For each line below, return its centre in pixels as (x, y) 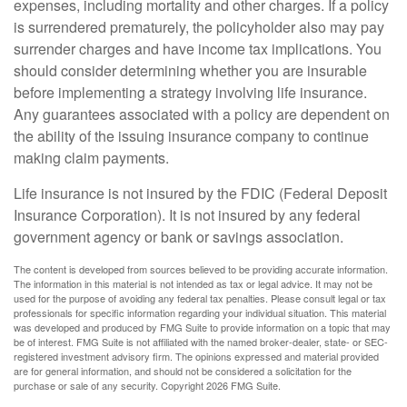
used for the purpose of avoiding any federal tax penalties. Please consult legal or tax (200, 298)
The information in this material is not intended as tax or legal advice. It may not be (193, 283)
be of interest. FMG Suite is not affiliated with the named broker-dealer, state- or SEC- (201, 342)
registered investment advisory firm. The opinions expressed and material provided (196, 356)
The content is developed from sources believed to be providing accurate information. (201, 269)
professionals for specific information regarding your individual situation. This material (200, 313)
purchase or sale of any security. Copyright (110, 385)
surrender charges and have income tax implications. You (198, 49)
